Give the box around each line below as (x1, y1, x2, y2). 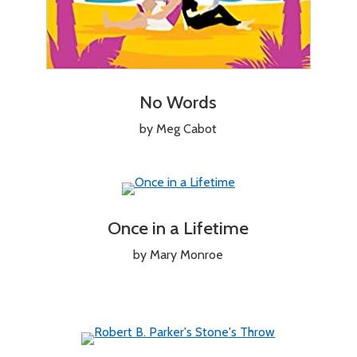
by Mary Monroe (133, 246, 224, 262)
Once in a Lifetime (108, 216, 249, 239)
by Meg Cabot (139, 120, 218, 136)
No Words (139, 90, 218, 113)
